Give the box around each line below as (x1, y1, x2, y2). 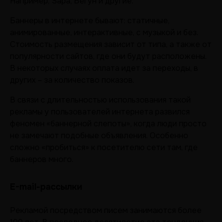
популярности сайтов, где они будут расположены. (10, 51, 207, 61)
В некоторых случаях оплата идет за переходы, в (10, 63, 198, 73)
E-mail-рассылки (10, 181, 82, 192)
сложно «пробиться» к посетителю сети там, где (10, 142, 198, 153)
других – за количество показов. (10, 75, 134, 85)
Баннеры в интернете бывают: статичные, (10, 15, 169, 26)
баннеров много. (10, 154, 73, 165)
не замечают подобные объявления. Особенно (10, 130, 188, 141)
